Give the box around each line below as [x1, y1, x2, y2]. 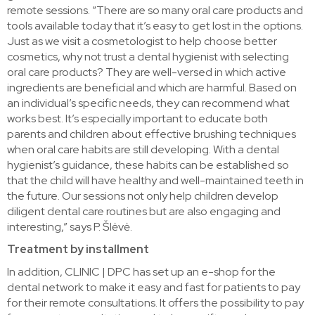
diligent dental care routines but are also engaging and [7, 203, 281, 219]
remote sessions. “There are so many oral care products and [7, 2, 303, 18]
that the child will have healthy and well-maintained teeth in [7, 172, 304, 188]
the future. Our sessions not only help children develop [7, 188, 278, 203]
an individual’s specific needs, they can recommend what [7, 95, 290, 110]
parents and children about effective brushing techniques [7, 126, 296, 141]
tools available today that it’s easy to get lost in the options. [7, 18, 303, 33]
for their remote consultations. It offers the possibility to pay [7, 295, 304, 310]
